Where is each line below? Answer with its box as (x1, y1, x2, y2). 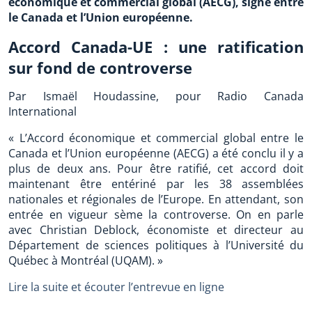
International (8, 104, 77, 119)
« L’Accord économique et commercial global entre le (8, 130, 304, 146)
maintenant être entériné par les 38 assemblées (8, 176, 304, 192)
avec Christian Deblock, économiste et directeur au (8, 222, 304, 237)
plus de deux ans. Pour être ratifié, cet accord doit (8, 161, 304, 176)
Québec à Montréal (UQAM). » (8, 253, 163, 268)
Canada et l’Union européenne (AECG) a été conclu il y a (8, 146, 304, 161)
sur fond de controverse (8, 57, 192, 78)
